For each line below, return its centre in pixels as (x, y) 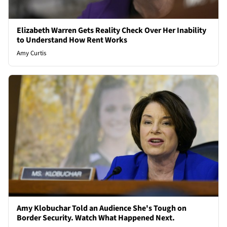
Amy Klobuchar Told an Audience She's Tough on (102, 209)
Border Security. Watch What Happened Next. (96, 218)
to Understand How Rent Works (72, 40)
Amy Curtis (31, 53)
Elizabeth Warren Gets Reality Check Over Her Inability (111, 31)
